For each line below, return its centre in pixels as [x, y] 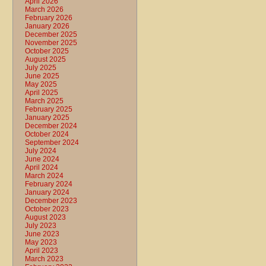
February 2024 [49, 184]
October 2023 [47, 209]
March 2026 [44, 9]
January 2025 [47, 118]
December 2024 [51, 126]
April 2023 [42, 251]
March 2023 [44, 259]
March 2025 [44, 101]
